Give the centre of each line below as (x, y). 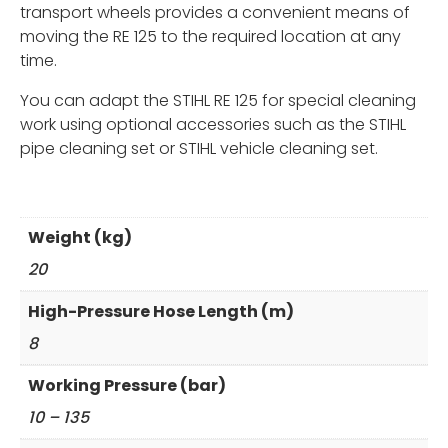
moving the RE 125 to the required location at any (210, 37)
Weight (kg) (80, 238)
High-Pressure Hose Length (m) (161, 312)
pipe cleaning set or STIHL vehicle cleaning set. (199, 149)
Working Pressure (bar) (127, 386)
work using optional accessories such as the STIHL (213, 125)
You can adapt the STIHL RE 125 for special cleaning (218, 101)
